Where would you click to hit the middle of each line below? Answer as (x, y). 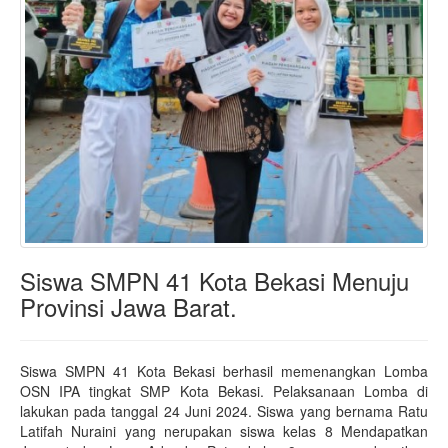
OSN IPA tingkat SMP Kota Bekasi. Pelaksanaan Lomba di (224, 391)
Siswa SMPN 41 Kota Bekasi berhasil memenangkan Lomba (224, 371)
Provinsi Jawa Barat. (128, 307)
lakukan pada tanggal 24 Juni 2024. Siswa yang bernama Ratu (224, 411)
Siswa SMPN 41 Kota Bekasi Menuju (214, 281)
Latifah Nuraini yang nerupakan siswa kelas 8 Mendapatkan (224, 431)
